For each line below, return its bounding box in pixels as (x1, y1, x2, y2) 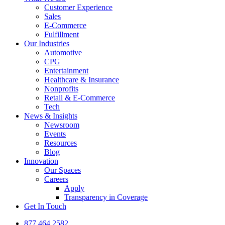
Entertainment (44, 66, 88, 75)
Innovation (24, 156, 58, 165)
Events (44, 129, 66, 138)
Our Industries (24, 39, 69, 48)
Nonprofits (44, 84, 78, 93)
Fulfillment (44, 30, 79, 39)
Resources (44, 138, 77, 147)
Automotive (44, 48, 82, 57)
